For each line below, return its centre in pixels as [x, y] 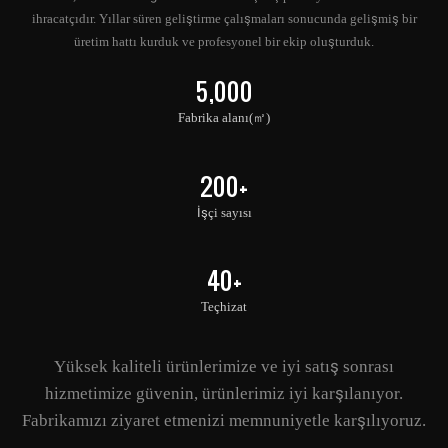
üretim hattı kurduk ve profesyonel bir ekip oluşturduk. [224, 41]
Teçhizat [224, 307]
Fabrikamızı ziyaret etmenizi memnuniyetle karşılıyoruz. [224, 420]
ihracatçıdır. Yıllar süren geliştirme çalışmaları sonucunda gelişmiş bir [224, 18]
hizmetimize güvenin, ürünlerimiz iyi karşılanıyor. [224, 393]
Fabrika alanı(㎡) [224, 118]
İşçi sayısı [224, 212]
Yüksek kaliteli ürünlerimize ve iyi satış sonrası [224, 366]
